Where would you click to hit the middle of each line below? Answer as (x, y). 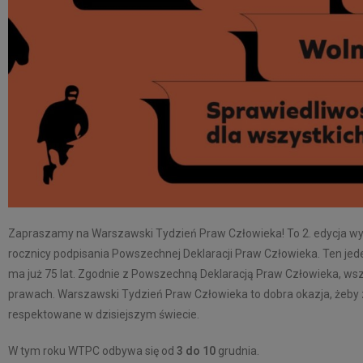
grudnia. (237, 350)
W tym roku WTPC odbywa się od (92, 350)
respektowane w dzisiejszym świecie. (104, 314)
